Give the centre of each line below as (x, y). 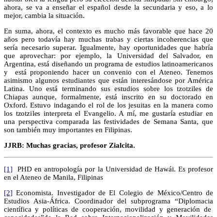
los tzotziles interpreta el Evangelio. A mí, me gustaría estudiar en (108, 113)
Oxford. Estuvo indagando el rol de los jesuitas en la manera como (108, 105)
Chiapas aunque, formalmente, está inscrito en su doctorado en (108, 97)
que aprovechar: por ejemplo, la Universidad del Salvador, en (108, 55)
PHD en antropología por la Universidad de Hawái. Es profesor (113, 169)
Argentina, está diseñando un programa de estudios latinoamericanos (108, 64)
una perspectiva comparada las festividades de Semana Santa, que (108, 121)
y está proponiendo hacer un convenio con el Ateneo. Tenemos (108, 72)
